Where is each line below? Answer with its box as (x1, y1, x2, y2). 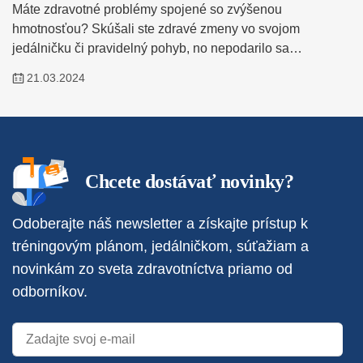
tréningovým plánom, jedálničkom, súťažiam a (12, 238, 309, 255)
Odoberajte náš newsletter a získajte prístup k (12, 216, 308, 233)
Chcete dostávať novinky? (85, 171, 294, 193)
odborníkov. (12, 284, 88, 301)
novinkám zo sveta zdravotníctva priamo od (12, 261, 293, 278)
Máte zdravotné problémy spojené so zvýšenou (12, 2, 282, 17)
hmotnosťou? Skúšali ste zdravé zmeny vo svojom (12, 22, 300, 36)
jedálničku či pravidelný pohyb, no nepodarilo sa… (12, 41, 302, 56)
